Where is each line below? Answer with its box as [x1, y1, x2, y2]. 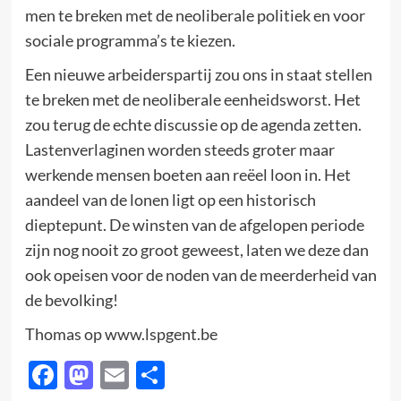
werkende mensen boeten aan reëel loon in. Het [24, 165, 351, 184]
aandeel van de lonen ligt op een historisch [24, 190, 316, 209]
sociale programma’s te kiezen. [24, 30, 235, 50]
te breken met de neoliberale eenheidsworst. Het [24, 90, 361, 109]
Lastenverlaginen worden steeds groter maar [24, 140, 335, 159]
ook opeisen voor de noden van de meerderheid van [24, 265, 377, 285]
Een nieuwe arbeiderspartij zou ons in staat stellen [24, 64, 372, 84]
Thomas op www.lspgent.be [24, 324, 218, 344]
